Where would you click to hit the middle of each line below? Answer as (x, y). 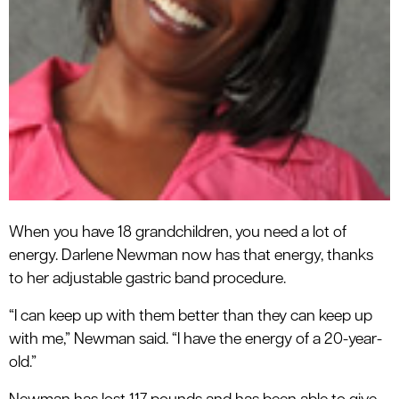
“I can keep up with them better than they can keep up (191, 316)
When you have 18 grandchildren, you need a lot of (178, 232)
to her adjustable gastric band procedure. (147, 279)
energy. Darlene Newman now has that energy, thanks (191, 256)
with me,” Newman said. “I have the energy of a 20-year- (195, 339)
